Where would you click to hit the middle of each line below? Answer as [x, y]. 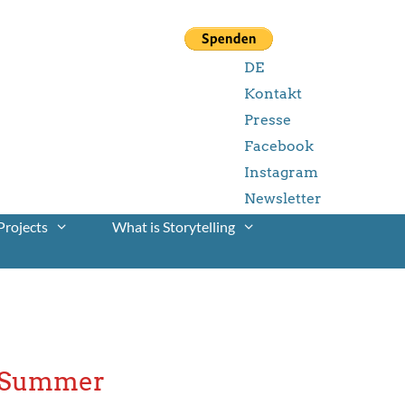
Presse [268, 120]
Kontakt [273, 94]
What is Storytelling [174, 226]
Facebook [279, 146]
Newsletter [283, 198]
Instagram [281, 172]
